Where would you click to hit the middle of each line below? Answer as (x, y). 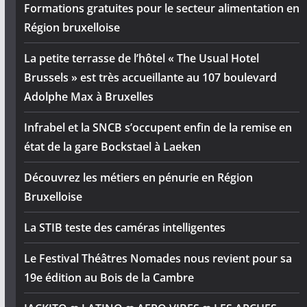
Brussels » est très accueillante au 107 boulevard (150, 78)
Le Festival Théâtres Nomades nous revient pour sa (158, 259)
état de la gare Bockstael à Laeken (112, 147)
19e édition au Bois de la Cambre (109, 278)
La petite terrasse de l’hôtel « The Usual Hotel (141, 59)
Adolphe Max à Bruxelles (88, 97)
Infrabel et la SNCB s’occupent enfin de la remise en (158, 128)
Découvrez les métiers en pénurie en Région (138, 178)
